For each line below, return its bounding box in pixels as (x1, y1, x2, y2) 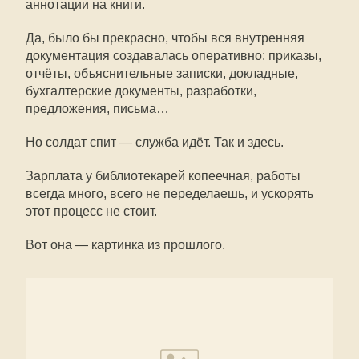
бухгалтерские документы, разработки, (26, 84, 256, 98)
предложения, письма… (26, 102, 169, 115)
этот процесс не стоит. (26, 204, 157, 218)
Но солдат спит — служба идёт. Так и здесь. (26, 135, 284, 149)
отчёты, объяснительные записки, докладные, (26, 67, 298, 80)
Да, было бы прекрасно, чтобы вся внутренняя (26, 31, 305, 45)
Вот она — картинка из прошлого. (26, 238, 225, 252)
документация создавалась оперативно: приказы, (26, 49, 321, 63)
